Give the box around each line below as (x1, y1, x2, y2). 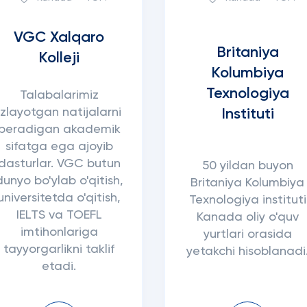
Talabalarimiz (19, 88, 99, 101)
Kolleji (38, 51, 80, 66)
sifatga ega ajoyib (5, 140, 113, 153)
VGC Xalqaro (14, 30, 105, 46)
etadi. (42, 260, 77, 273)
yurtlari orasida (203, 228, 292, 241)
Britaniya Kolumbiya (191, 177, 305, 189)
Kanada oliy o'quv (196, 211, 299, 223)
